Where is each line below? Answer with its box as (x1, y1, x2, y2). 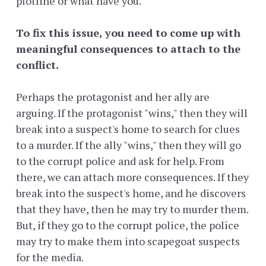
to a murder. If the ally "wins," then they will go (16, 138, 241, 153)
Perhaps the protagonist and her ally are (16, 90, 210, 104)
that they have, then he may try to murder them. (16, 202, 248, 217)
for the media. (16, 250, 84, 265)
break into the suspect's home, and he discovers (16, 186, 246, 201)
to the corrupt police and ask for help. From (16, 154, 224, 169)
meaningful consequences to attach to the (16, 42, 240, 56)
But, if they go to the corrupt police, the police (16, 218, 239, 233)
